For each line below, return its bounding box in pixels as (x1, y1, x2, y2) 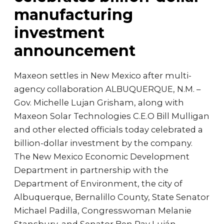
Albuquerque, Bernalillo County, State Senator (14, 192, 209, 202)
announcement (14, 41, 135, 60)
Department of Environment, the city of (14, 178, 182, 188)
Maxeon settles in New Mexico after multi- (14, 70, 191, 80)
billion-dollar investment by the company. (14, 138, 192, 148)
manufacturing (14, 5, 133, 24)
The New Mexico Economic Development (14, 151, 189, 161)
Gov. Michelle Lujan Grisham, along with (14, 97, 184, 107)
